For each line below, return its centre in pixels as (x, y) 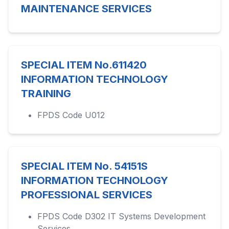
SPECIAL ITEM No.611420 (84, 65)
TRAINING (46, 94)
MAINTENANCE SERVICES (86, 9)
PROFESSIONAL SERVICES (87, 195)
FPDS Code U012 (71, 115)
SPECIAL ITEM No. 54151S (84, 166)
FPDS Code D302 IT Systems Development (121, 216)
